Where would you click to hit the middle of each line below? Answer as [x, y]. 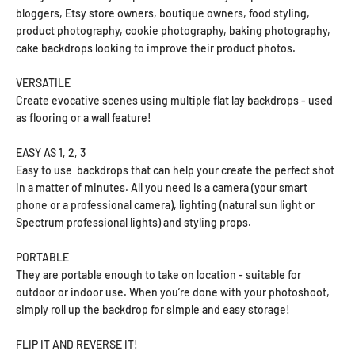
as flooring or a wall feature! [84, 118]
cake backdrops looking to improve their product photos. [157, 48]
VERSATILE [43, 83]
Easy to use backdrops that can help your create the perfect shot [175, 170]
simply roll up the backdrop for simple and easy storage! [153, 310]
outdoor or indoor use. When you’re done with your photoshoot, [173, 292]
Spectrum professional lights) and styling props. [134, 223]
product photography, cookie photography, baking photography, [173, 31]
